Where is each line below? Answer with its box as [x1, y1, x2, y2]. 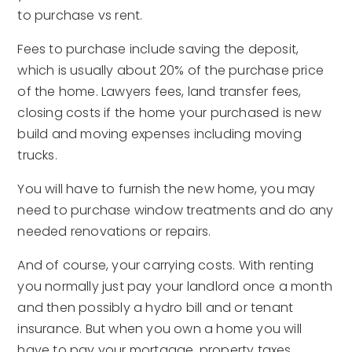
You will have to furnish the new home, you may [17, 179, 316, 198]
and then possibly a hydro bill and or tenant [17, 298, 294, 317]
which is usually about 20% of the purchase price [17, 60, 324, 79]
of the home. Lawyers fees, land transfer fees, [17, 82, 302, 101]
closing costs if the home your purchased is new [17, 103, 321, 122]
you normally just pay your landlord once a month [17, 277, 333, 295]
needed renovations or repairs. [17, 222, 211, 240]
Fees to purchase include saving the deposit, [17, 39, 299, 58]
